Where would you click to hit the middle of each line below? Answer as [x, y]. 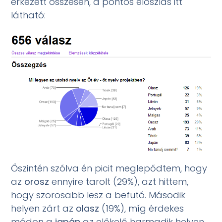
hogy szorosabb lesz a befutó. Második [98, 195]
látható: [28, 15]
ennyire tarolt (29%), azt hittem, [119, 182]
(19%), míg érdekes [142, 209]
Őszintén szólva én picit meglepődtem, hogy [109, 168]
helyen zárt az [44, 209]
